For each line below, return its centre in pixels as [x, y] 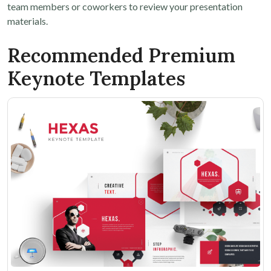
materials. [28, 21]
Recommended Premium [121, 55]
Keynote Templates [96, 78]
